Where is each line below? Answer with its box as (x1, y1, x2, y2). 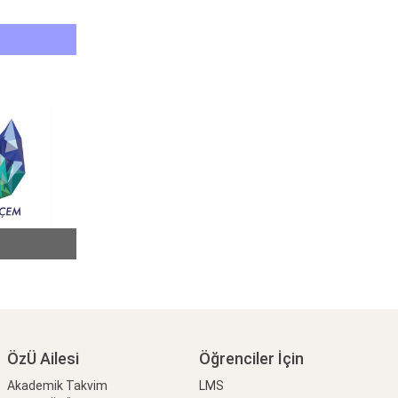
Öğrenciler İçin (199, 349, 305, 369)
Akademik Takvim (6, 378, 107, 394)
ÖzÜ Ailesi (6, 349, 79, 369)
